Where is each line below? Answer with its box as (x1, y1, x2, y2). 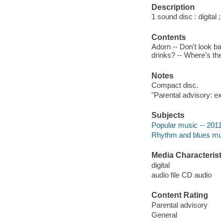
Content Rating (151, 191, 208, 200)
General (151, 210, 177, 219)
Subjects (151, 111, 184, 120)
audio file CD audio (151, 170, 212, 179)
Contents (151, 33, 186, 41)
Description (151, 2, 195, 11)
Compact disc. (151, 81, 198, 90)
